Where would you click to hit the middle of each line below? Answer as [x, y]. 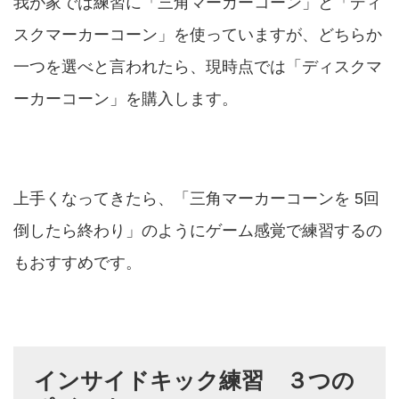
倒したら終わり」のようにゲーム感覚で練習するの [198, 230]
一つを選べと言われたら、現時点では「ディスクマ [198, 66]
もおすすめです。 [77, 262]
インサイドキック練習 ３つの [194, 380]
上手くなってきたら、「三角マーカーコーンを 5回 [196, 198]
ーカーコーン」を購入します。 [126, 98]
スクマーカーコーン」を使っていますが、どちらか [198, 34]
